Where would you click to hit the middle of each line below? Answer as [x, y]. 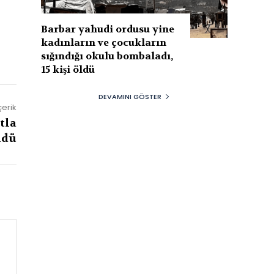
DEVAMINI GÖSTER [130, 96]
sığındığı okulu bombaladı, [107, 56]
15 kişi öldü [68, 69]
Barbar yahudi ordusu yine [108, 29]
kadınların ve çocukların [104, 42]
